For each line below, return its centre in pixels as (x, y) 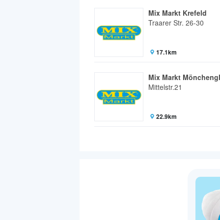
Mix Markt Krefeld (178, 13)
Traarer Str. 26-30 (176, 23)
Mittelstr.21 (165, 87)
